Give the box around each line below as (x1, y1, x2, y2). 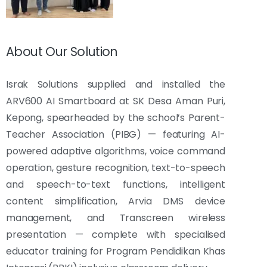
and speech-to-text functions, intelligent (6, 177, 225, 191)
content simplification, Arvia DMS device (6, 194, 225, 208)
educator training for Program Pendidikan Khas (6, 244, 225, 258)
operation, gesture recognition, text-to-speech (6, 160, 225, 175)
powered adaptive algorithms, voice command (6, 144, 225, 158)
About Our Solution (6, 42, 118, 60)
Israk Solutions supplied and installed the (6, 77, 225, 91)
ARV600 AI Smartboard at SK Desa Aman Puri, (6, 94, 225, 108)
